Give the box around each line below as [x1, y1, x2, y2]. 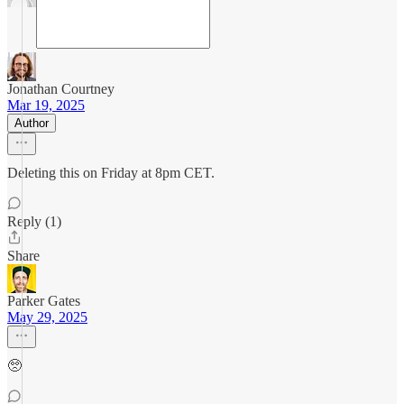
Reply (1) [7, 214, 61, 229]
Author [14, 116, 49, 130]
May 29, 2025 [7, 309, 87, 325]
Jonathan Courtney [7, 81, 115, 96]
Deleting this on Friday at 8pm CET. [7, 165, 215, 180]
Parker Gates [7, 293, 80, 308]
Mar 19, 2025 [7, 97, 85, 113]
